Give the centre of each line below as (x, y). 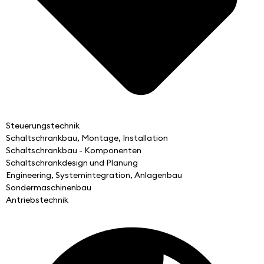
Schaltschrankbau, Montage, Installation (87, 138)
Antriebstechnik (37, 200)
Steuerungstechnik (43, 126)
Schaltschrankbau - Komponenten (74, 151)
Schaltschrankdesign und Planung (72, 163)
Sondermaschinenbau (49, 188)
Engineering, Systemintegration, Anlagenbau (94, 175)
